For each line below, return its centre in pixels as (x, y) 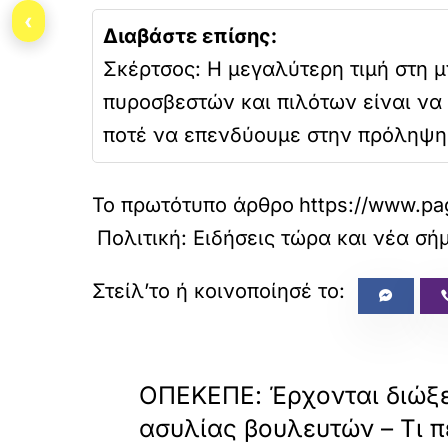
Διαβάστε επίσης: (190, 36)
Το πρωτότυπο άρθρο (193, 205)
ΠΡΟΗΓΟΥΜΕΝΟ (198, 366)
